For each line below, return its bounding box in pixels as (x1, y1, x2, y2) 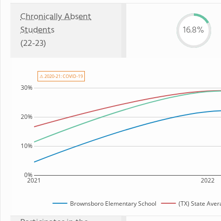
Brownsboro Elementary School (70, 199, 156, 208)
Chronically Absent (20, 10, 91, 24)
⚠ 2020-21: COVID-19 (39, 73, 83, 79)
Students (20, 23, 54, 37)
